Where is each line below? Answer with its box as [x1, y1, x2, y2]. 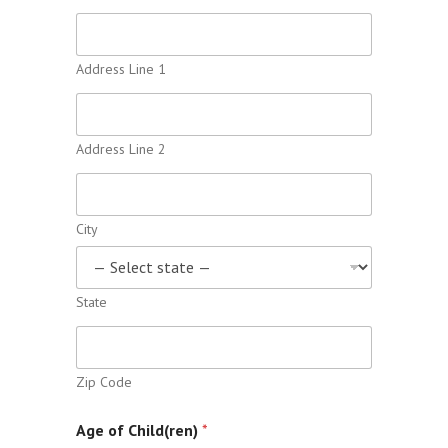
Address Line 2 [76, 139, 166, 158]
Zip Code [76, 372, 132, 391]
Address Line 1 [76, 59, 166, 78]
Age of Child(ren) [76, 419, 202, 440]
